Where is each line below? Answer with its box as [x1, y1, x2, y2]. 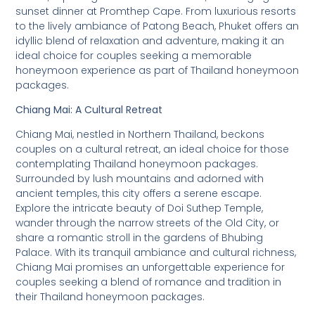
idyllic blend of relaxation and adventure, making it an [15, 33, 285, 48]
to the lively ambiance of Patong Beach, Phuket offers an [15, 18, 300, 33]
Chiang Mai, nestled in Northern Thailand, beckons [15, 127, 265, 142]
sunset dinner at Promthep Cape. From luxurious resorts [15, 4, 297, 18]
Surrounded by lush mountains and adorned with [15, 172, 264, 186]
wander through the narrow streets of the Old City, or [15, 216, 280, 231]
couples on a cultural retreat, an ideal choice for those [15, 142, 290, 157]
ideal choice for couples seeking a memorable [15, 48, 252, 63]
